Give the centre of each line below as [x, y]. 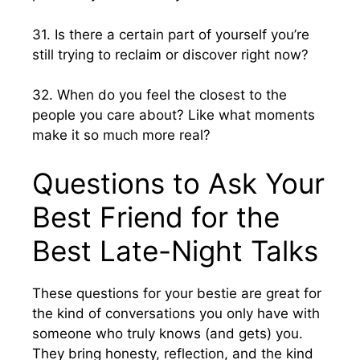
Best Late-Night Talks [175, 250]
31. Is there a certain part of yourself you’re [171, 34]
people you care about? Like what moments [174, 115]
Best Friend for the [156, 217]
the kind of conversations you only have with [176, 313]
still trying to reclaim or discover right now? [170, 54]
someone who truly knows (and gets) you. [168, 333]
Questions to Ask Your [178, 183]
